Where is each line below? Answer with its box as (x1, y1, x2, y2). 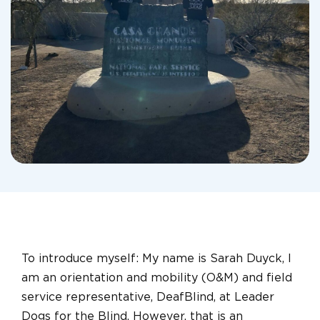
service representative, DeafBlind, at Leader (21, 291, 274, 303)
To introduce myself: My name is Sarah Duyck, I (21, 253, 291, 264)
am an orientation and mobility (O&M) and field (21, 272, 292, 284)
